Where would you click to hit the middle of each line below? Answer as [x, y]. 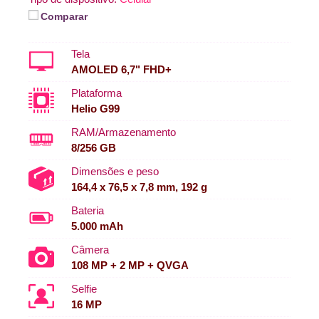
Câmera [90, 250]
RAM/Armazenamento [124, 132]
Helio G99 [95, 109]
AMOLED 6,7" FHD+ [121, 70]
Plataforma [96, 93]
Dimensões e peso [115, 172]
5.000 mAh [97, 226]
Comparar [64, 17]
